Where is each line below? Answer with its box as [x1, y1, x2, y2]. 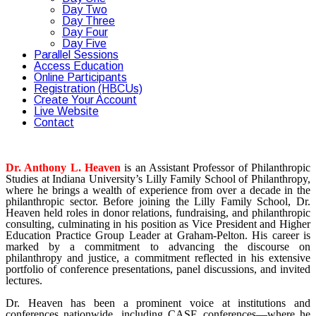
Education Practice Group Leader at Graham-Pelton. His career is [6, 229, 310, 241]
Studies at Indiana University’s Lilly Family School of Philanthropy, [6, 173, 310, 185]
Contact [34, 116, 74, 128]
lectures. [6, 274, 42, 286]
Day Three [62, 15, 115, 27]
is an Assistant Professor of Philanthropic [121, 162, 310, 174]
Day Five [62, 37, 107, 49]
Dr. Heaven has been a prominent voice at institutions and [6, 297, 310, 309]
